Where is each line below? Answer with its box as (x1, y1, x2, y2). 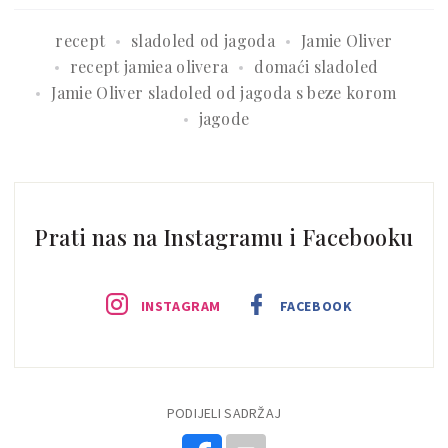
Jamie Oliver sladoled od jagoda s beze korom (51, 82, 397, 104)
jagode (198, 108, 250, 130)
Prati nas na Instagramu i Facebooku (34, 222, 414, 253)
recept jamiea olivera (69, 56, 229, 78)
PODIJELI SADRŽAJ (166, 404, 282, 423)
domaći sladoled (254, 56, 379, 78)
